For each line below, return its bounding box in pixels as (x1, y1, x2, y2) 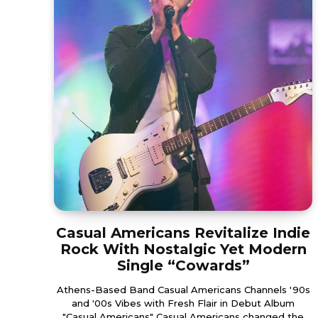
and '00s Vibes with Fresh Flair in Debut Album (72, 297, 295, 309)
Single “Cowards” (116, 256, 250, 274)
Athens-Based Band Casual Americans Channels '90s (56, 283, 310, 295)
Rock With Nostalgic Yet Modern (60, 240, 307, 258)
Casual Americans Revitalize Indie (56, 224, 310, 241)
